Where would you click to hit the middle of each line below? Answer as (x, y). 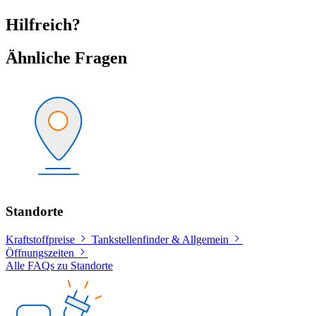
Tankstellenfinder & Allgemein (160, 239)
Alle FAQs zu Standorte (59, 265)
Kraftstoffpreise (40, 239)
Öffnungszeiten (40, 253)
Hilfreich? (43, 25)
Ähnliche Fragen (66, 58)
